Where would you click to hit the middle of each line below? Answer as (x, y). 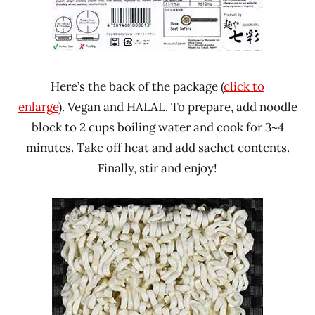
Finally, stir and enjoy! (157, 168)
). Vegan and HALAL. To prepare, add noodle (178, 107)
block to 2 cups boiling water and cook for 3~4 (157, 127)
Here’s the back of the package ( (137, 86)
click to (244, 86)
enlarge (38, 107)
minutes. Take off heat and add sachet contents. (157, 147)
